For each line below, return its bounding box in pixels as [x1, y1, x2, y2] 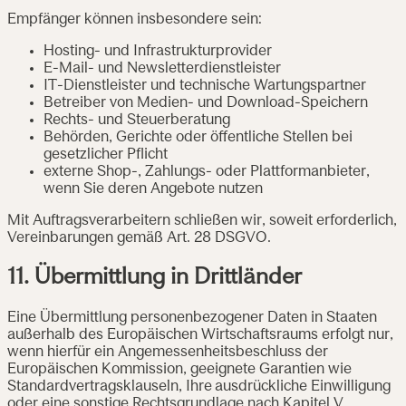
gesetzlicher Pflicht [43, 148, 168, 163]
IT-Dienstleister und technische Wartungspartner [43, 79, 366, 94]
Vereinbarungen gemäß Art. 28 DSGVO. [7, 231, 271, 246]
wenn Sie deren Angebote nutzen [43, 182, 263, 198]
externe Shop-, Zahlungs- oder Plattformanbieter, [43, 165, 370, 180]
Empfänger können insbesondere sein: [7, 13, 262, 28]
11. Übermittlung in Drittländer [7, 267, 302, 290]
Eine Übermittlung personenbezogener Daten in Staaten [7, 311, 377, 326]
